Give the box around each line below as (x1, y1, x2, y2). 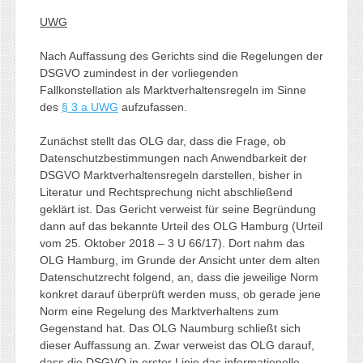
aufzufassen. (117, 100, 187, 113)
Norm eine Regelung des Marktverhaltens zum (39, 304, 279, 318)
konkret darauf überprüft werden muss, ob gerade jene (39, 287, 321, 301)
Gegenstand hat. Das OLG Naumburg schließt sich (39, 321, 301, 335)
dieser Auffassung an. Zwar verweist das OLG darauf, (39, 338, 314, 352)
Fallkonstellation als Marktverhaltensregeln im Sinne (39, 83, 306, 96)
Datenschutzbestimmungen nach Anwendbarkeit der (39, 151, 307, 164)
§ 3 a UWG (61, 100, 118, 113)
